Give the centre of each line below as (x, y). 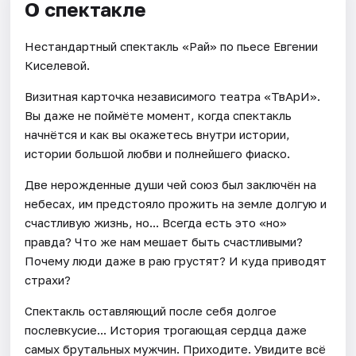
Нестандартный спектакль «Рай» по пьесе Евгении (172, 46)
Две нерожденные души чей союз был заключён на (171, 184)
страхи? (48, 279)
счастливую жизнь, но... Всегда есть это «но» (156, 222)
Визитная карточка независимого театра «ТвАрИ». (173, 96)
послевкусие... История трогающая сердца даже (166, 329)
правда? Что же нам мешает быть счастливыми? (164, 241)
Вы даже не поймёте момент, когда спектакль (159, 115)
